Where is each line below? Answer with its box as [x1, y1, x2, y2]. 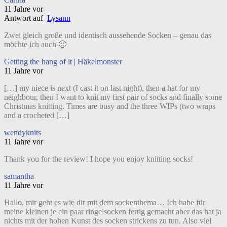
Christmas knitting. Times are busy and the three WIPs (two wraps [4, 101, 215, 110]
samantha [4, 171, 34, 180]
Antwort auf [4, 13, 47, 22]
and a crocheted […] [4, 110, 69, 120]
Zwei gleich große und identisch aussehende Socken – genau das [4, 30, 211, 40]
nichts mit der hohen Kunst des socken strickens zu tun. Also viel [4, 216, 211, 225]
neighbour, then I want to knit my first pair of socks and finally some [4, 92, 222, 101]
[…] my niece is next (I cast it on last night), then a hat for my [4, 83, 200, 92]
